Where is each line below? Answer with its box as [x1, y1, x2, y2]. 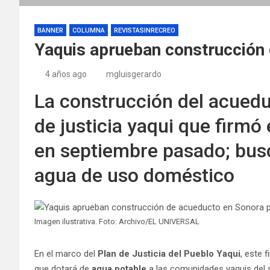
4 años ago [45, 69, 87, 79]
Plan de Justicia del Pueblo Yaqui [98, 248, 240, 259]
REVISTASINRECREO [114, 26, 175, 34]
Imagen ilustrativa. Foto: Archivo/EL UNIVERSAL [34, 216, 199, 226]
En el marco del [34, 248, 98, 259]
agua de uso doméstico [34, 163, 234, 187]
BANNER [37, 26, 63, 34]
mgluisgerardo [106, 69, 162, 79]
